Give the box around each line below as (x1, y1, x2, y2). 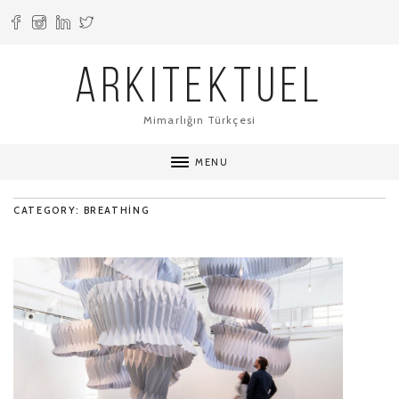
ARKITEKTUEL (75, 65, 324, 114)
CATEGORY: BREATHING (13, 204, 151, 216)
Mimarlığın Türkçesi (143, 113, 256, 126)
